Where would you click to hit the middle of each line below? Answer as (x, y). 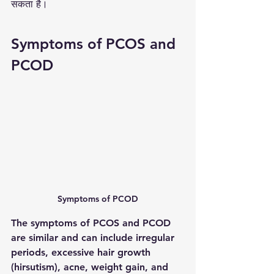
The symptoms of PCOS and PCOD (92, 223)
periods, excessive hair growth (82, 253)
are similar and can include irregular (94, 238)
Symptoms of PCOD (98, 199)
